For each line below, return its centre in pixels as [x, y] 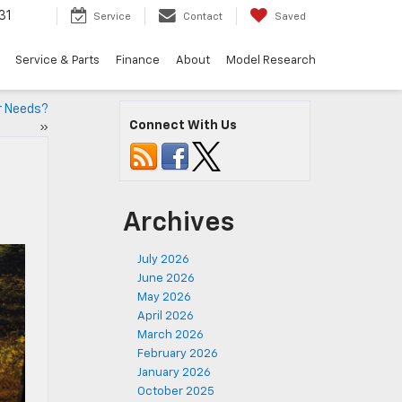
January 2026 [174, 373]
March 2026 [170, 335]
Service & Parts [57, 61]
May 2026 [164, 297]
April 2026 [166, 316]
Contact [203, 17]
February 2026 [178, 354]
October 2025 [176, 392]
